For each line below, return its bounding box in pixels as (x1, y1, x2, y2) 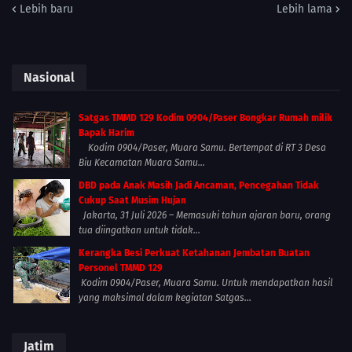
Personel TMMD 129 (79, 262, 163, 273)
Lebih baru (20, 2, 73, 16)
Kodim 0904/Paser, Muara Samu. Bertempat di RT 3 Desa (79, 141, 326, 153)
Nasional (24, 69, 75, 85)
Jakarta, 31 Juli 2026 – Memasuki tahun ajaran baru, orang (79, 209, 331, 221)
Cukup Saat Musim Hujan (79, 194, 186, 206)
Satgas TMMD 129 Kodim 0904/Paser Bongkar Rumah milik (79, 112, 332, 123)
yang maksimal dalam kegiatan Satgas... (79, 291, 251, 303)
